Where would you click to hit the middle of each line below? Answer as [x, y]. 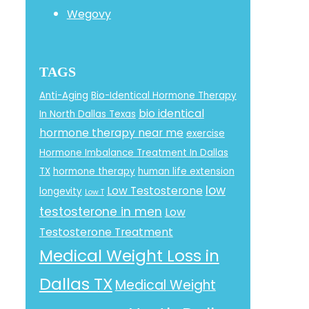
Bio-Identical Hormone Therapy [163, 96]
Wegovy [89, 14]
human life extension [186, 171]
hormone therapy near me [111, 133]
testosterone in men [100, 212]
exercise [205, 133]
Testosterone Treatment [106, 232]
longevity [60, 191]
